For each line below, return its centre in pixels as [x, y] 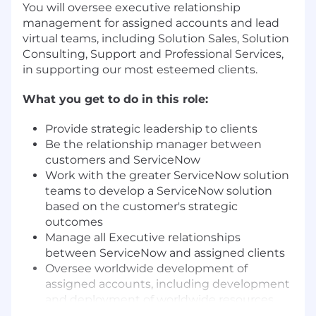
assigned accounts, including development [168, 284]
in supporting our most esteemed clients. [140, 69]
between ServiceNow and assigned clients [165, 253]
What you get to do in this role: [115, 99]
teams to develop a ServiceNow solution [159, 190]
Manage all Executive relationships [143, 237]
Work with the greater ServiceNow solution [167, 175]
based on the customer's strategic [141, 206]
